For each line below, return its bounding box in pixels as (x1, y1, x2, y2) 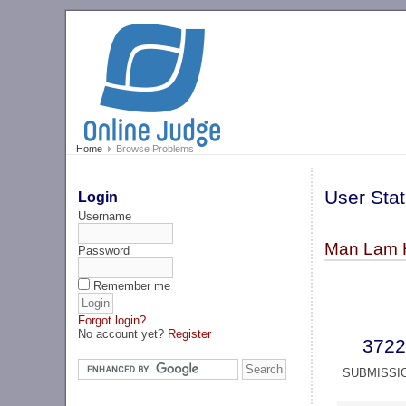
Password (78, 243, 130, 257)
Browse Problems (112, 143, 194, 155)
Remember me (93, 278, 171, 293)
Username (78, 208, 132, 223)
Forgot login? (78, 313, 147, 327)
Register (168, 326, 212, 341)
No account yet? (78, 326, 169, 341)
